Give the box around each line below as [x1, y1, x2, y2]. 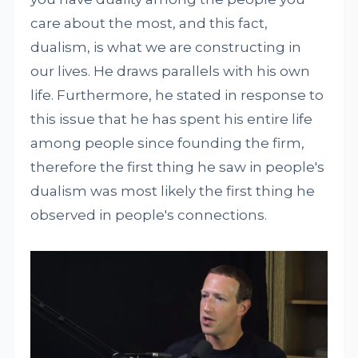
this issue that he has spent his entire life [30, 111, 313, 127]
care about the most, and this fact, [30, 15, 268, 31]
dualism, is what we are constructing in [30, 39, 302, 55]
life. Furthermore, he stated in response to [30, 87, 324, 103]
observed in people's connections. [30, 207, 268, 223]
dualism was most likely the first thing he [30, 183, 316, 199]
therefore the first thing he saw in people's [30, 159, 325, 175]
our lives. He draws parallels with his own [30, 63, 311, 79]
